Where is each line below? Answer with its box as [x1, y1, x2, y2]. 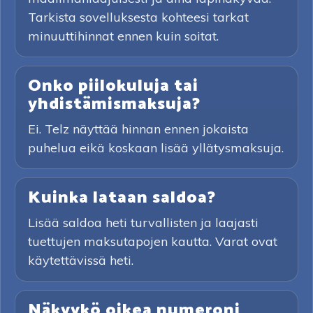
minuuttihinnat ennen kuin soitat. [28, 28, 219, 44]
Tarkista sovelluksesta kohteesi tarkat [28, 9, 249, 25]
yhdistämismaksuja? [28, 91, 201, 118]
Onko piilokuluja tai [28, 73, 198, 100]
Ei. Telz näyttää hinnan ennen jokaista [28, 121, 249, 137]
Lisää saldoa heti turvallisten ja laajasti [28, 214, 259, 231]
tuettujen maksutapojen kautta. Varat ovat [28, 233, 277, 249]
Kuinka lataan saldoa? [28, 184, 216, 212]
